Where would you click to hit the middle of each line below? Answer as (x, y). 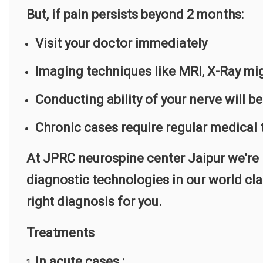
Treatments (60, 233)
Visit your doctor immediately (121, 43)
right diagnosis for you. (94, 202)
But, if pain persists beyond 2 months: (135, 15)
